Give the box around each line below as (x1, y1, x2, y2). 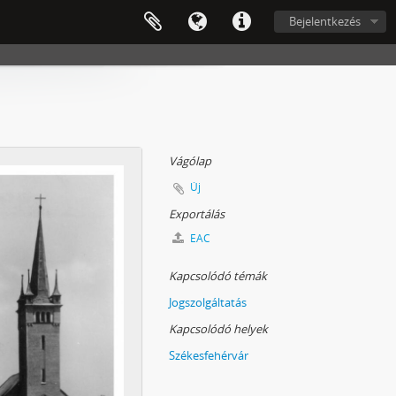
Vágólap (169, 153, 211, 169)
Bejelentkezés (289, 13, 361, 29)
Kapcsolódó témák (169, 268, 267, 284)
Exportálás (169, 206, 225, 222)
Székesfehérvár (169, 347, 248, 363)
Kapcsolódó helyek (169, 321, 268, 337)
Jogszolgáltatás (169, 294, 247, 310)
